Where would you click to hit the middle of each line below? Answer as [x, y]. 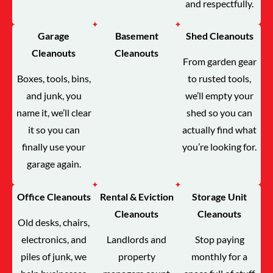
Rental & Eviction [136, 196]
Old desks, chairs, [54, 222]
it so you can [54, 130]
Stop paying [219, 239]
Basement [136, 36]
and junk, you [54, 96]
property [136, 257]
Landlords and [136, 239]
